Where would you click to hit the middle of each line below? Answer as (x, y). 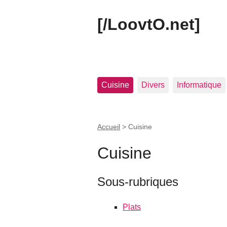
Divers (153, 85)
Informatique (199, 85)
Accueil (109, 127)
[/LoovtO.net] (149, 24)
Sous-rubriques (138, 181)
